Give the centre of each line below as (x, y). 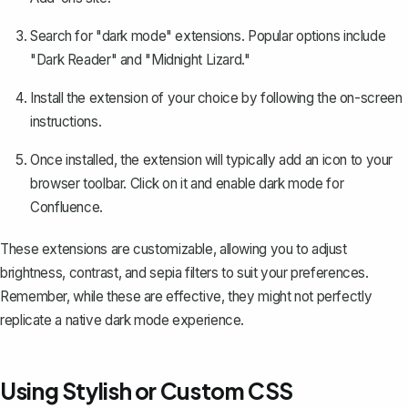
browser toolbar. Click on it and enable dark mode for (187, 184)
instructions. (66, 122)
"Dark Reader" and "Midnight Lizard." (140, 60)
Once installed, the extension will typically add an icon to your (212, 160)
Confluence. (66, 208)
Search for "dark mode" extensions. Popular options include (208, 36)
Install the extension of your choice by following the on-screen (216, 98)
